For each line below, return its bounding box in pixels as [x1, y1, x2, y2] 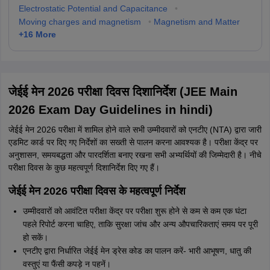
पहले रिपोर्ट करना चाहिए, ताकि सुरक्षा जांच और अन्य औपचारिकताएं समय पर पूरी [22, 219, 258, 230]
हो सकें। [22, 233, 48, 243]
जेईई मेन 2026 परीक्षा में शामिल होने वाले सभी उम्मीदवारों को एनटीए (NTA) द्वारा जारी [8, 125, 262, 135]
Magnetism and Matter [153, 17, 240, 27]
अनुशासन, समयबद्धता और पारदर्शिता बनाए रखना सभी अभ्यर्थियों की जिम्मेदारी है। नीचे [8, 150, 262, 160]
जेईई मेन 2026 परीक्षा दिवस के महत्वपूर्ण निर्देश [8, 185, 186, 198]
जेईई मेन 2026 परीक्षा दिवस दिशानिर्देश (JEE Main [8, 85, 237, 99]
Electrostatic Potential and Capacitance [18, 4, 168, 14]
